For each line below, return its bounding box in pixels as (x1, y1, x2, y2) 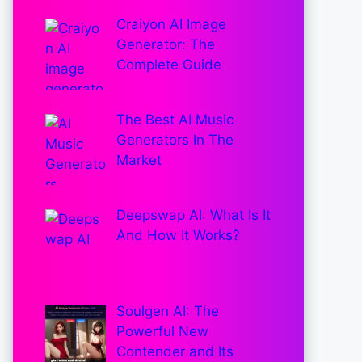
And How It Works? (116, 227, 240, 244)
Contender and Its (116, 343, 234, 360)
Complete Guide (116, 56, 221, 73)
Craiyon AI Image (116, 15, 226, 32)
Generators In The (116, 132, 234, 149)
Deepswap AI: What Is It (116, 207, 271, 224)
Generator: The (116, 36, 215, 53)
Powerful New (116, 322, 208, 339)
